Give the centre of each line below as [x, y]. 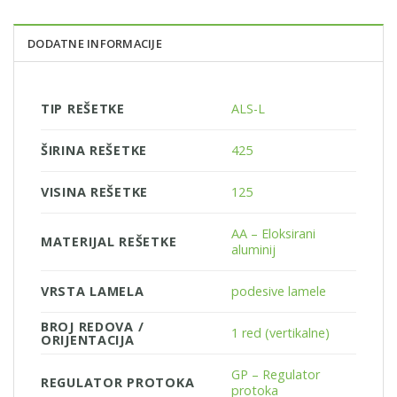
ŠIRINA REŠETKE [94, 150]
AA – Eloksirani [274, 233]
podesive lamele [279, 291]
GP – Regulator [276, 374]
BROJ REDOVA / [93, 326]
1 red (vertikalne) [281, 332]
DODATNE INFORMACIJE [95, 43]
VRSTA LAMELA [93, 291]
